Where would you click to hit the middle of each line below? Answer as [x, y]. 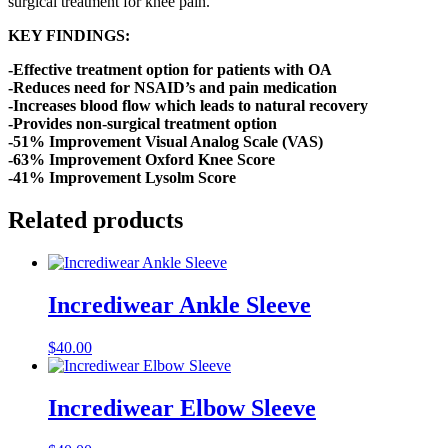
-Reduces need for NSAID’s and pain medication [172, 88]
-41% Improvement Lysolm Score [122, 178]
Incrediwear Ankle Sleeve [179, 304]
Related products [95, 219]
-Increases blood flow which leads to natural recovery [188, 106]
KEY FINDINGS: [69, 36]
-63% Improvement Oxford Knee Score [141, 160]
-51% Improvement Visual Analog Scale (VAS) [165, 142]
